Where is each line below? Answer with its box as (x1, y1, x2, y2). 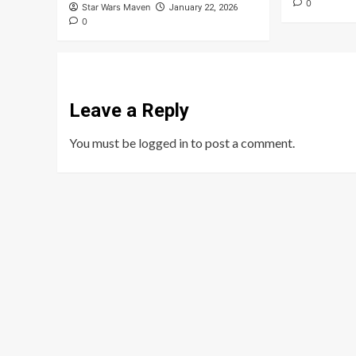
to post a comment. (188, 135, 295, 151)
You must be (69, 135, 138, 151)
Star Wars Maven (82, 2, 150, 14)
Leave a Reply (69, 99, 189, 122)
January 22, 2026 (168, 2, 238, 14)
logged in (138, 135, 188, 151)
